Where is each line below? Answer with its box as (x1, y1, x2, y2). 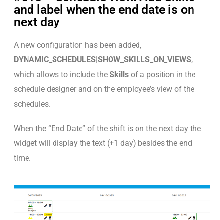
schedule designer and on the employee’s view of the (14, 84, 194, 94)
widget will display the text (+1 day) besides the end (14, 138, 192, 148)
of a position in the (129, 70, 195, 79)
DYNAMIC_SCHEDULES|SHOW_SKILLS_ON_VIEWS (14, 55, 191, 64)
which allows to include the (14, 70, 110, 79)
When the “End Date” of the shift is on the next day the (14, 124, 201, 133)
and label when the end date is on (14, 2, 194, 17)
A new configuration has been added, (14, 40, 141, 50)
